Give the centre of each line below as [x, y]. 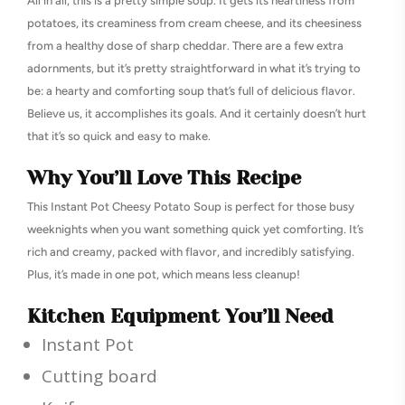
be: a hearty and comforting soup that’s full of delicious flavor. [191, 91]
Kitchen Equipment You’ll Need [180, 316]
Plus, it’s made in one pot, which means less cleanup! [164, 275]
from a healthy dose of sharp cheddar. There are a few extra [185, 46]
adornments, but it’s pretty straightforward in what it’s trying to [194, 69]
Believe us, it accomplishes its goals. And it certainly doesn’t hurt [197, 114]
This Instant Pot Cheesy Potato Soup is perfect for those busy [191, 207]
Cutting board [99, 377]
